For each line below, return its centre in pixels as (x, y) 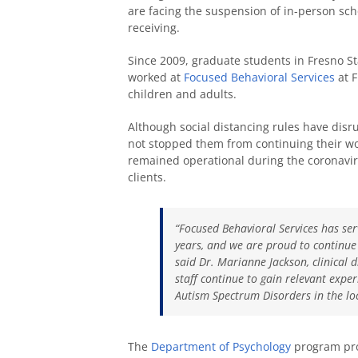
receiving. (154, 28)
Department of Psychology (221, 347)
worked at (156, 78)
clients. (147, 177)
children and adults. (182, 94)
